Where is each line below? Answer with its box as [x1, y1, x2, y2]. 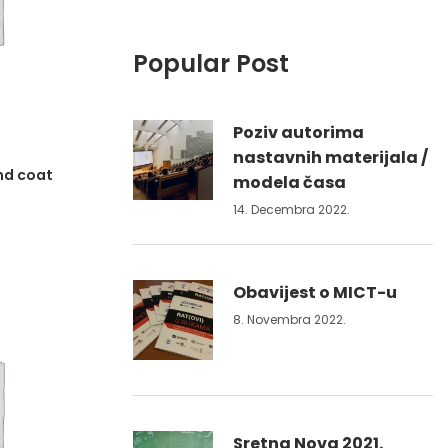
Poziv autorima [233, 121, 364, 144]
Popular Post [133, 47, 289, 80]
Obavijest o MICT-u [233, 281, 397, 304]
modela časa [233, 171, 346, 194]
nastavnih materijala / [233, 146, 428, 169]
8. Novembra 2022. [233, 311, 346, 328]
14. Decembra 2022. [233, 201, 350, 218]
